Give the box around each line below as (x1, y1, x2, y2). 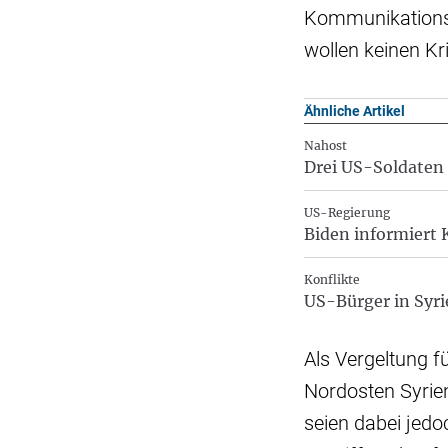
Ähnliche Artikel (304, 102, 405, 119)
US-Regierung (304, 204, 390, 220)
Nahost (304, 137, 347, 153)
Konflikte (304, 271, 360, 287)
